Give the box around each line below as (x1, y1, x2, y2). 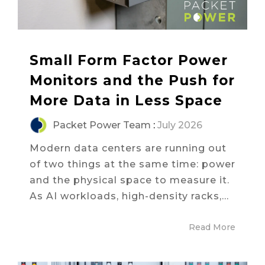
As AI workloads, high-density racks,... (30, 190, 229, 202)
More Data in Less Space (30, 92, 222, 109)
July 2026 (157, 119, 202, 131)
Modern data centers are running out (30, 142, 227, 154)
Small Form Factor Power (30, 51, 228, 69)
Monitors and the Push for (30, 72, 235, 89)
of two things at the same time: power (30, 158, 235, 170)
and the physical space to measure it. (30, 174, 230, 186)
